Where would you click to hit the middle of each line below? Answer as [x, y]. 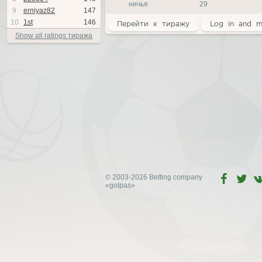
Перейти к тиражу [153, 24]
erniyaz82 [39, 11]
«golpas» [120, 185]
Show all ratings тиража [54, 36]
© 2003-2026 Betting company [154, 177]
